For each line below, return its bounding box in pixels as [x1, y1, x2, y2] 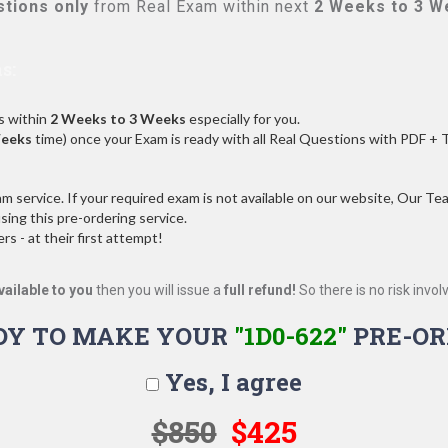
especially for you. [186, 110, 300, 127]
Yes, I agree [159, 366, 302, 398]
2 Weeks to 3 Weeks [50, 110, 186, 127]
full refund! [224, 282, 296, 298]
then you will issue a [93, 282, 224, 298]
